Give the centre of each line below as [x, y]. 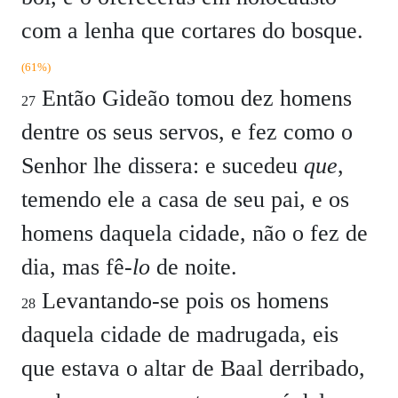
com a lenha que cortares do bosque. [192, 31]
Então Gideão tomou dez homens [194, 98]
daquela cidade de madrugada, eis [180, 334]
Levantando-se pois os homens [182, 301]
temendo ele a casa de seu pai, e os [185, 199]
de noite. [194, 267]
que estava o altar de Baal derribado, [193, 368]
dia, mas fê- [77, 267]
